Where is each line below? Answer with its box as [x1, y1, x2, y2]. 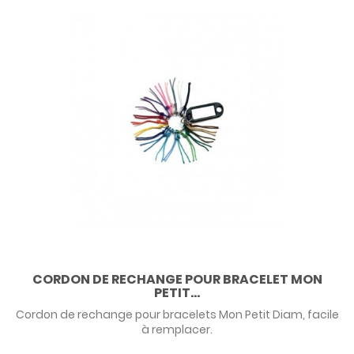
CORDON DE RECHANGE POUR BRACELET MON [32, 270, 322, 289]
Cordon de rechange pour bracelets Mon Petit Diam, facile [15, 307, 339, 323]
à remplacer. [141, 322, 213, 338]
